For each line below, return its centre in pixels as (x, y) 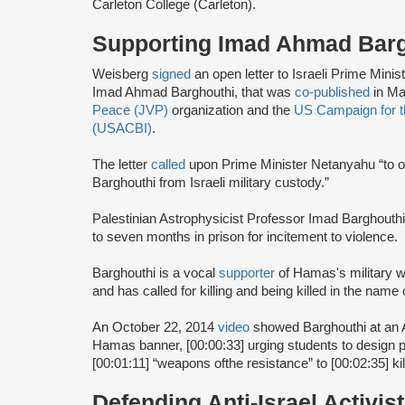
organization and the (231, 110)
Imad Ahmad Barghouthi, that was (193, 92)
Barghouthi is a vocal (155, 273)
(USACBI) (122, 128)
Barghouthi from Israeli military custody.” (212, 182)
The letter (122, 164)
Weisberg (122, 74)
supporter (249, 273)
